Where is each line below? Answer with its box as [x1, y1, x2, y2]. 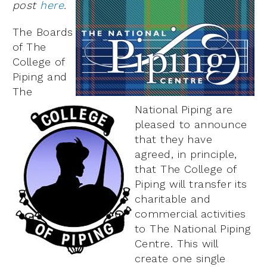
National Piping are [135, 103, 233, 116]
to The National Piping [135, 222, 251, 235]
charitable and [135, 193, 211, 206]
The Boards [13, 26, 73, 39]
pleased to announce [135, 118, 247, 131]
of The [13, 41, 46, 54]
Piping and [13, 70, 67, 83]
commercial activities [135, 207, 246, 221]
